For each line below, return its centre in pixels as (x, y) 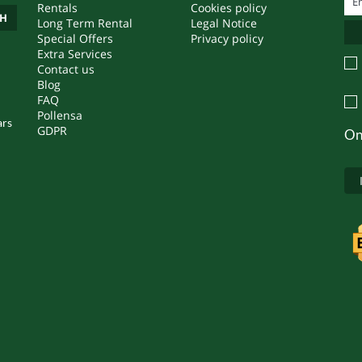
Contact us (66, 69)
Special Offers (76, 38)
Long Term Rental (85, 23)
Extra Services (75, 54)
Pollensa (60, 115)
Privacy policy (227, 38)
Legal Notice (224, 23)
